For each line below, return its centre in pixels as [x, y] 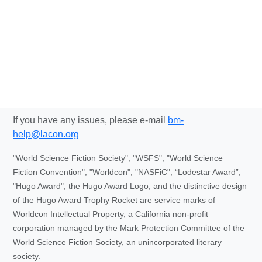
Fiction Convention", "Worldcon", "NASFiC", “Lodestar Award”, [127, 172]
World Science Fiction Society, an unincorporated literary [117, 242]
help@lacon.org [46, 134]
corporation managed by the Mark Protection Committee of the [129, 228]
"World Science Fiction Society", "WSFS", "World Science [118, 158]
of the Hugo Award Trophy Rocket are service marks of [114, 200]
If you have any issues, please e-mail [90, 120]
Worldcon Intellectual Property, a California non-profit [111, 214]
